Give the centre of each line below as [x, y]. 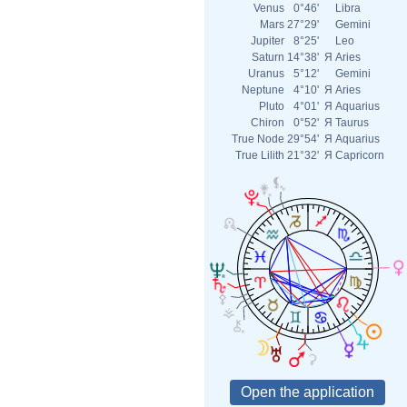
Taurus [352, 123]
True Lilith [260, 155]
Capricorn [360, 155]
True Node [258, 139]
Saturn [268, 57]
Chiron [268, 123]
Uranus [266, 74]
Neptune [263, 90]
